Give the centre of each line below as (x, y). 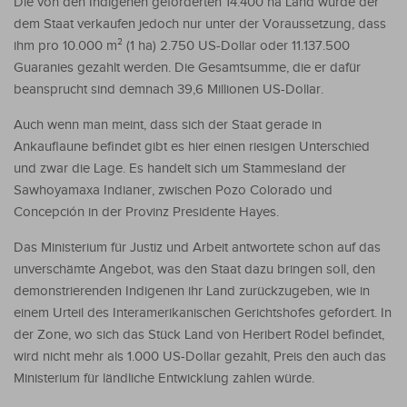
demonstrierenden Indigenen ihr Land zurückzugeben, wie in (192, 291)
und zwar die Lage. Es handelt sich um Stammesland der (180, 168)
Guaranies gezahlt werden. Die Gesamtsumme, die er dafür (187, 67)
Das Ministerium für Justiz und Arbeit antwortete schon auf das (197, 247)
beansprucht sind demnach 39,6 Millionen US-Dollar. (169, 89)
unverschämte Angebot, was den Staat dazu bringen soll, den (194, 269)
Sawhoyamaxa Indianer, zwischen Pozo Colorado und (173, 190)
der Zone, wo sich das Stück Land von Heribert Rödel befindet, (199, 334)
